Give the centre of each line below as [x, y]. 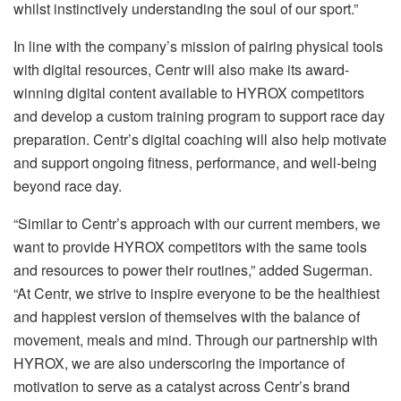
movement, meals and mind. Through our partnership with [196, 339]
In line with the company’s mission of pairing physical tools [198, 46]
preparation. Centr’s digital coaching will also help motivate [200, 139]
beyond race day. [68, 185]
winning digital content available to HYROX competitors [189, 92]
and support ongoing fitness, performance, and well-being [195, 162]
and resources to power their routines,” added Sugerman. [193, 269]
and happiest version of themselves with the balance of [187, 316]
